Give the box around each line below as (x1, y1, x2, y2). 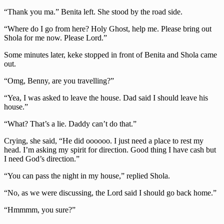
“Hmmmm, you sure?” (4, 205, 75, 214)
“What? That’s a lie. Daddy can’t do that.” (4, 119, 136, 128)
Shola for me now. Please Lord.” (4, 33, 107, 42)
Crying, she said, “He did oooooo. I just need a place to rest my (4, 136, 203, 145)
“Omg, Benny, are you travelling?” (4, 76, 114, 85)
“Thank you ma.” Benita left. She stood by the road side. (4, 7, 182, 16)
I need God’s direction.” (4, 154, 79, 163)
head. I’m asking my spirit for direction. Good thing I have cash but (4, 145, 216, 154)
